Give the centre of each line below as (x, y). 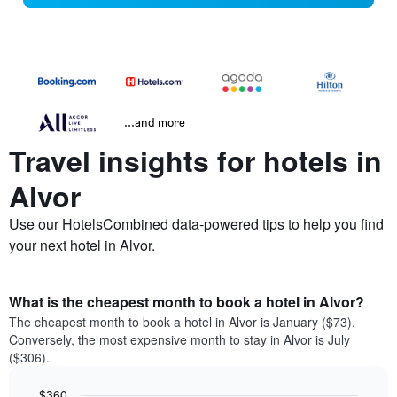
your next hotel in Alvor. (82, 245)
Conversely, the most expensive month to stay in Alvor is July (179, 340)
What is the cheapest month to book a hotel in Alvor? (187, 302)
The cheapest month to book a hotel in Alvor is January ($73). (182, 322)
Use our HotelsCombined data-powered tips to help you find (196, 224)
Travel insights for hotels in (195, 161)
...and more (155, 122)
